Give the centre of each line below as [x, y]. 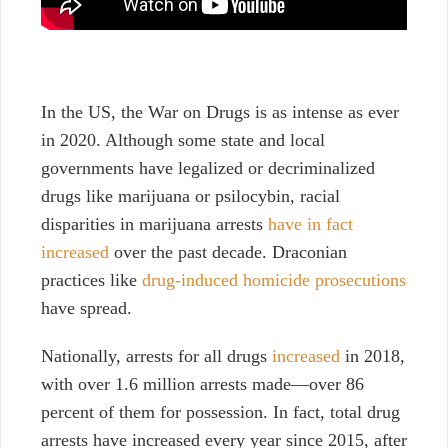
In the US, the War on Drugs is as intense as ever [220, 112]
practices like [91, 280]
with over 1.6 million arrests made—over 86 [202, 384]
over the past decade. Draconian [228, 252]
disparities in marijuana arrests [154, 224]
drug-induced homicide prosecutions [274, 280]
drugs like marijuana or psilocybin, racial [190, 196]
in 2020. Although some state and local [183, 140]
